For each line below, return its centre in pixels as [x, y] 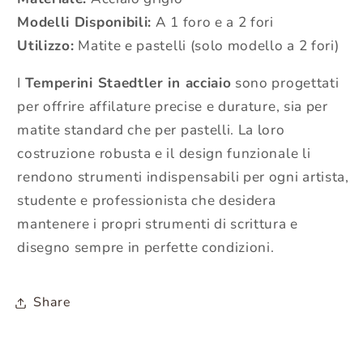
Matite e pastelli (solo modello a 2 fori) [207, 45]
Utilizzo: [46, 45]
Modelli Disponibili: [85, 22]
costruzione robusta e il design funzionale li [164, 153]
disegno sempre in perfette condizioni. [146, 247]
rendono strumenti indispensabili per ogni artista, [183, 177]
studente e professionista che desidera [147, 200]
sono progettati [285, 83]
